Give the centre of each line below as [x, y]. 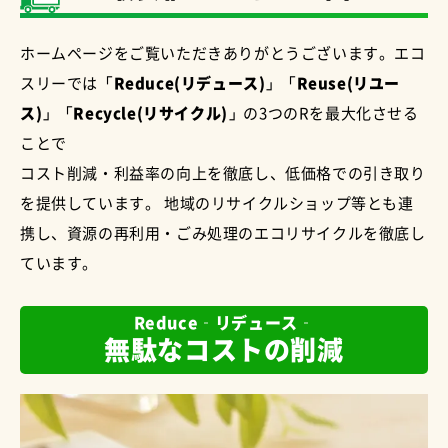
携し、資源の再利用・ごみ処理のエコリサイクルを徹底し [223, 232]
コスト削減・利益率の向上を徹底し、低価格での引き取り [223, 172]
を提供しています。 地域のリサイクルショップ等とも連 [217, 202]
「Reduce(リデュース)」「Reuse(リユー [249, 82]
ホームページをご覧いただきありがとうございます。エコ [223, 52]
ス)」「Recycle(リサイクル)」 [132, 112]
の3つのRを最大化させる [331, 112]
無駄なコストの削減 [224, 348]
